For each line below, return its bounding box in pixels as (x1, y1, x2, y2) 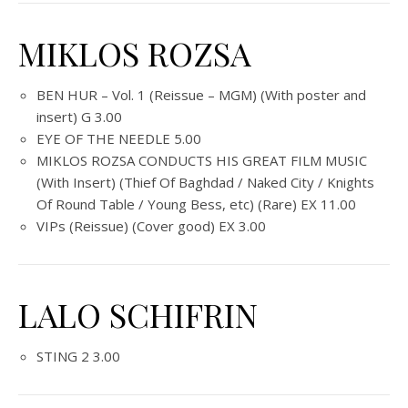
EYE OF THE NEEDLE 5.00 (36, 129, 201, 148)
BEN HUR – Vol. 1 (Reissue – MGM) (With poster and (36, 86, 366, 104)
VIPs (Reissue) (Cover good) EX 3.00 (36, 217, 266, 235)
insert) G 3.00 (36, 107, 122, 126)
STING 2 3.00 (36, 347, 120, 365)
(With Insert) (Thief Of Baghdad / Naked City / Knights (36, 173, 374, 191)
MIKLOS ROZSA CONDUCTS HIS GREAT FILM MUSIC (36, 151, 367, 169)
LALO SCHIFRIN (18, 292, 258, 336)
